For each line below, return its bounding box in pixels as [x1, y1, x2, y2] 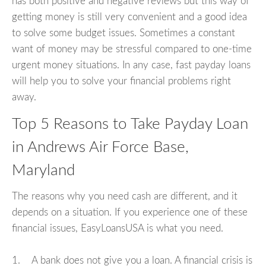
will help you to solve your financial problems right [12, 75, 231, 86]
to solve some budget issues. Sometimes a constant [12, 27, 235, 38]
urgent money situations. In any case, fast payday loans [12, 59, 251, 70]
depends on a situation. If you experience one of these [12, 207, 248, 218]
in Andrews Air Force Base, [12, 139, 189, 155]
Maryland [12, 162, 75, 178]
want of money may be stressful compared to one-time [12, 43, 252, 54]
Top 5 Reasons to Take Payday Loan [12, 116, 248, 132]
